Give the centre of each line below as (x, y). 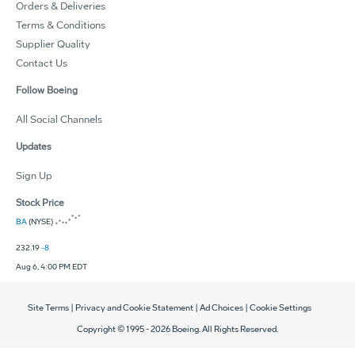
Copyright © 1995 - (114, 330)
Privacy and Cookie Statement (134, 308)
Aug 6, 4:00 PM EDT (52, 267)
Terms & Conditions (61, 26)
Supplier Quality (53, 45)
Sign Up (34, 176)
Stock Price (40, 203)
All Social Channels (59, 120)
